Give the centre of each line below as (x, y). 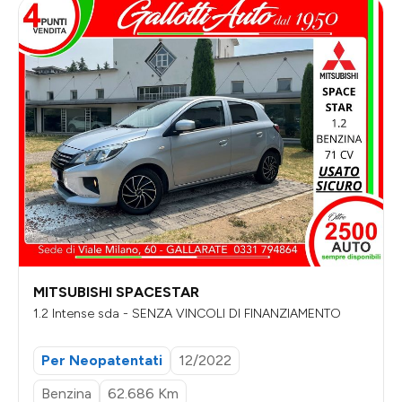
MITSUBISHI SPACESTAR (116, 293)
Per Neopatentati (102, 360)
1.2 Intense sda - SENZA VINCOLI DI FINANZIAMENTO (232, 314)
